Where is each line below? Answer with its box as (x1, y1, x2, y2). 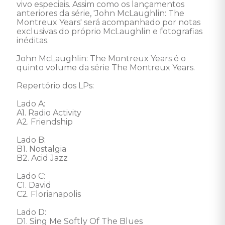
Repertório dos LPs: (17, 81, 94, 90)
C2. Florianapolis (17, 189, 81, 199)
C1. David (17, 180, 51, 190)
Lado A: (17, 99, 45, 108)
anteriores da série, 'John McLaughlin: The (17, 9, 186, 18)
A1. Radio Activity (17, 108, 81, 118)
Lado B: (17, 135, 46, 145)
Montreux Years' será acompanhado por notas (17, 18, 202, 27)
